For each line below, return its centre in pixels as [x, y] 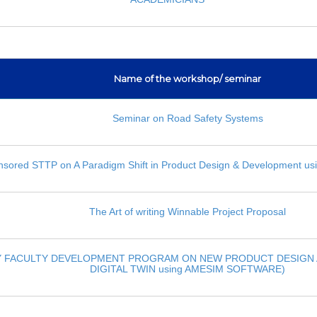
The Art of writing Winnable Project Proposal [188, 211]
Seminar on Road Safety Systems [188, 118]
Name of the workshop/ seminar [188, 78]
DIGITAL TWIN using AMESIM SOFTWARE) [188, 269]
